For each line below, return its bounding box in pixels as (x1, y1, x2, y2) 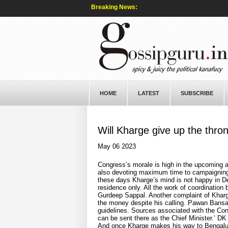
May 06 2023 (97, 142, 136, 150)
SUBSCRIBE (180, 90, 213, 96)
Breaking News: (91, 4, 137, 11)
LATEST (137, 90, 159, 96)
